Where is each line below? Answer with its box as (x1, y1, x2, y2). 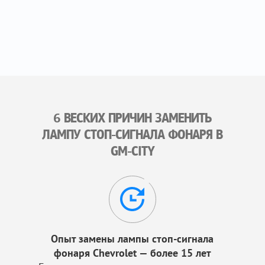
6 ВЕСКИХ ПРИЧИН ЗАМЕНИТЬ (53, 112, 212, 126)
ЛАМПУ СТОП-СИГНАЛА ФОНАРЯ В (42, 129, 223, 143)
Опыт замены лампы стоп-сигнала (51, 232, 214, 245)
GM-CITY (110, 146, 154, 159)
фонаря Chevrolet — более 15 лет (53, 246, 211, 260)
